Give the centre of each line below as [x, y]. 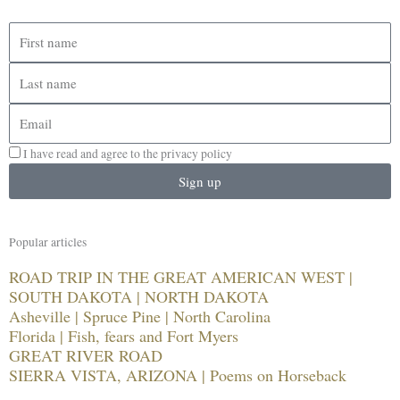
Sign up [200, 181]
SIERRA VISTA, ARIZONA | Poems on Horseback [178, 375]
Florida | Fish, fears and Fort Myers [124, 336]
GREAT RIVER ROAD [86, 356]
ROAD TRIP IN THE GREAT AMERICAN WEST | [181, 277]
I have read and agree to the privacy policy [128, 154]
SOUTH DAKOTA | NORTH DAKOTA [139, 297]
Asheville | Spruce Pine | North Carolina [140, 317]
